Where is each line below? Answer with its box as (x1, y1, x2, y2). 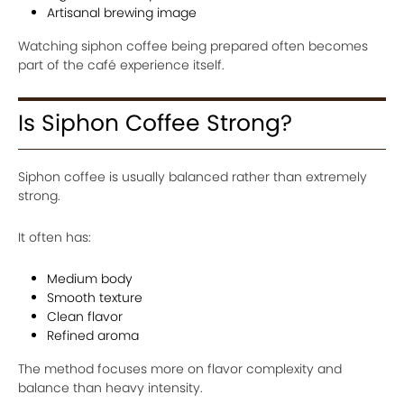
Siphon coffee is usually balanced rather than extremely (18, 168, 367, 186)
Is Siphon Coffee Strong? (18, 107, 292, 139)
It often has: (18, 228, 91, 246)
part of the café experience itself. (18, 56, 225, 74)
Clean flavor (47, 308, 123, 326)
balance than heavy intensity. (18, 379, 203, 397)
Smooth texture (47, 289, 142, 307)
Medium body (47, 270, 133, 288)
